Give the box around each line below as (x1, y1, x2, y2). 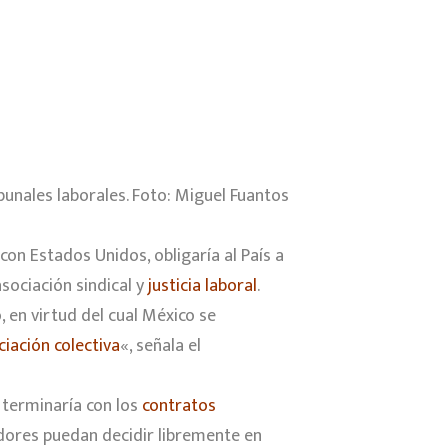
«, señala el (120, 331, 201, 362)
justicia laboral (148, 271, 257, 302)
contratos (142, 391, 216, 422)
